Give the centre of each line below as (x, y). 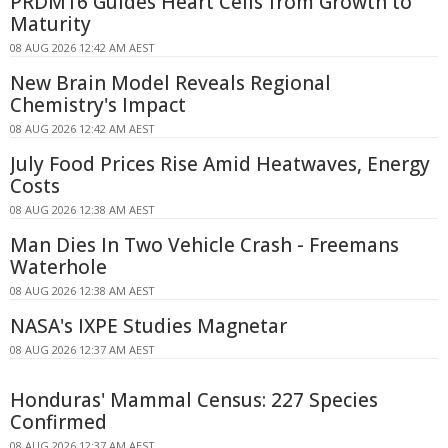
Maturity (50, 24)
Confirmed (58, 422)
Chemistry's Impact (98, 105)
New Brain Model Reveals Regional (170, 83)
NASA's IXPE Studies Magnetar (148, 326)
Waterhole (58, 267)
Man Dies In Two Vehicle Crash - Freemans (204, 245)
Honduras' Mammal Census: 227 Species (194, 400)
